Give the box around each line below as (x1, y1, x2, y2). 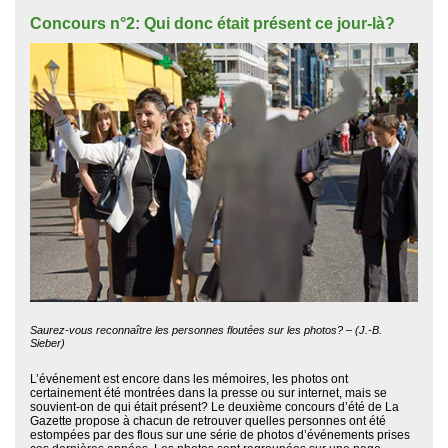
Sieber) (30, 336, 65, 349)
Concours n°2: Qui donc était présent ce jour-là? (30, 15, 395, 33)
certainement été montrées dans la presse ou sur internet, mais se (30, 385, 387, 400)
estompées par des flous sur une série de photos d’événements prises (30, 427, 410, 442)
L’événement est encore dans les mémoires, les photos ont (30, 371, 348, 386)
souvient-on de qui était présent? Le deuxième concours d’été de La (30, 399, 399, 414)
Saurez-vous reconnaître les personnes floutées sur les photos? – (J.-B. (30, 323, 382, 336)
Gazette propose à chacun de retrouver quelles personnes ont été (30, 413, 386, 428)
